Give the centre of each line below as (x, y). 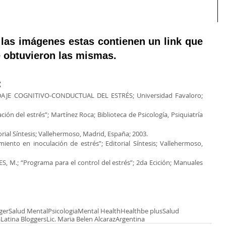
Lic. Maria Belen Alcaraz (81, 219)
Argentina (130, 219)
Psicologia (63, 211)
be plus (152, 211)
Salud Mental (28, 211)
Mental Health (99, 211)
